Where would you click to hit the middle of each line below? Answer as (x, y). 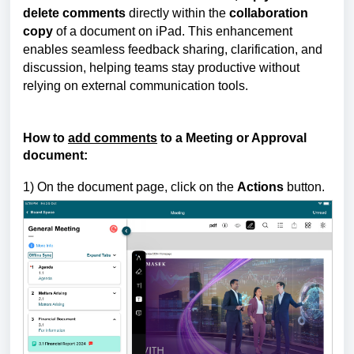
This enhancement (239, 31)
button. (306, 187)
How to (45, 138)
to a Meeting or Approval (232, 138)
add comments (113, 138)
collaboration (269, 13)
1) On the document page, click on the (130, 187)
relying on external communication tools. (136, 86)
